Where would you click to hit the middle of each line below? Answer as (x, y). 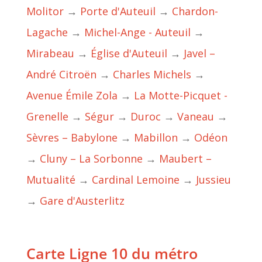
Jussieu (213, 180)
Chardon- (195, 11)
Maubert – (185, 159)
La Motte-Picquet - (180, 96)
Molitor (45, 11)
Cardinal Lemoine (135, 180)
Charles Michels (152, 75)
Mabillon (156, 138)
